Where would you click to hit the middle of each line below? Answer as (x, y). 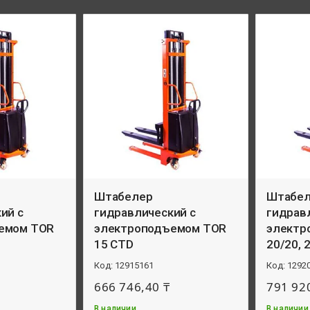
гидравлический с (145, 212)
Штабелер (124, 197)
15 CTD (114, 244)
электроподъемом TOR (161, 228)
